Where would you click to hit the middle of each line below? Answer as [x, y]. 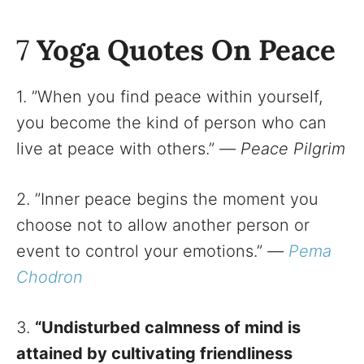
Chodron [50, 277]
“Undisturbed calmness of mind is [168, 327]
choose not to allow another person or [163, 225]
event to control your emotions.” [142, 251]
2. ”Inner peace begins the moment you [167, 199]
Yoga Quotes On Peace [186, 50]
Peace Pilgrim [293, 148]
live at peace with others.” [118, 148]
